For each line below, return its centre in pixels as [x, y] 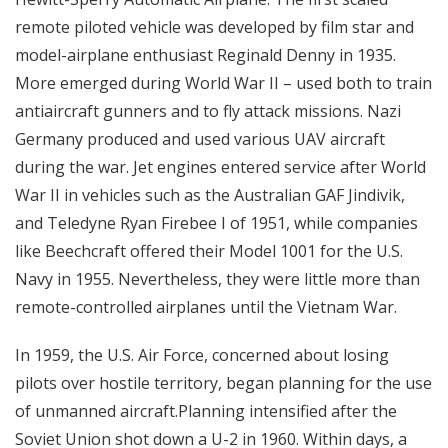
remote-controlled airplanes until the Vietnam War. [206, 307]
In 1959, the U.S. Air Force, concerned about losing [202, 355]
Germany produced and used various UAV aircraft [200, 139]
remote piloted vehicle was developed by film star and [214, 27]
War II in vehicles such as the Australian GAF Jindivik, [210, 195]
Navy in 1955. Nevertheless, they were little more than [217, 279]
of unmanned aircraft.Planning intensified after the [206, 411]
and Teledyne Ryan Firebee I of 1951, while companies [216, 223]
